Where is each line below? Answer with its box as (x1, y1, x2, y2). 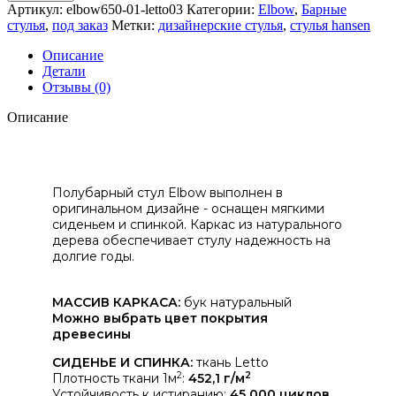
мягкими (271, 200, 324, 217)
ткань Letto (193, 354, 269, 370)
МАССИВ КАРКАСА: (52, 293, 180, 310)
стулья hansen (290, 17, 370, 33)
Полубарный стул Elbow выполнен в (52, 184, 283, 201)
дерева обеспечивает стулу (52, 232, 235, 248)
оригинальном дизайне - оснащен (52, 200, 271, 217)
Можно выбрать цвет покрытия (52, 309, 268, 326)
